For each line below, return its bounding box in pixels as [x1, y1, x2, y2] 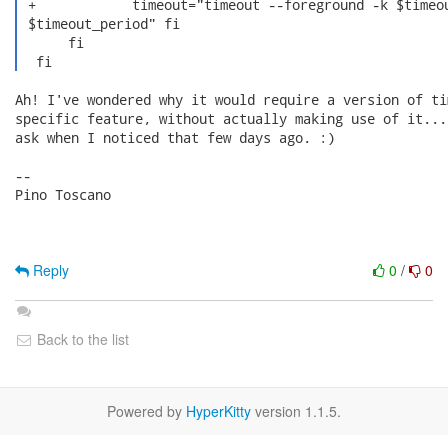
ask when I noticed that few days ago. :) [15, 128, 335, 147]
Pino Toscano [15, 185, 111, 204]
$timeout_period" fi [19, 14, 180, 33]
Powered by [107, 401, 186, 421]
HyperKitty [186, 401, 251, 421]
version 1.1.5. [251, 401, 341, 421]
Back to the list [33, 329, 129, 349]
